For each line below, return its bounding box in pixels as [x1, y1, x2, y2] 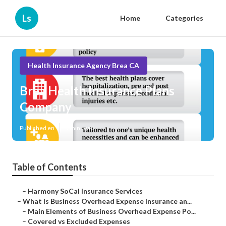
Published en [20, 124, 54, 132]
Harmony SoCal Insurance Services [28, 187, 143, 196]
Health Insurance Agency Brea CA [28, 61, 139, 70]
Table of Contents [12, 161, 87, 173]
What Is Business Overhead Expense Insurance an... [23, 197, 192, 206]
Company [20, 99, 72, 115]
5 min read [65, 124, 94, 132]
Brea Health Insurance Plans [20, 83, 175, 98]
